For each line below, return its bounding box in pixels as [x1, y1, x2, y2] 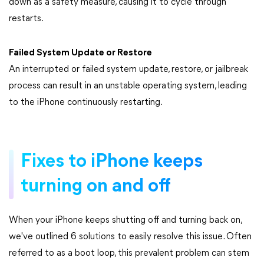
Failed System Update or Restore [9, 48, 152, 58]
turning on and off [21, 177, 170, 196]
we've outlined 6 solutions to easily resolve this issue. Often [9, 232, 252, 242]
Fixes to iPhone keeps [21, 153, 203, 171]
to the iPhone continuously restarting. [9, 98, 163, 107]
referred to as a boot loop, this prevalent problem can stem [9, 249, 249, 258]
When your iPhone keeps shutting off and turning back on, [9, 216, 242, 225]
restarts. [9, 14, 44, 24]
